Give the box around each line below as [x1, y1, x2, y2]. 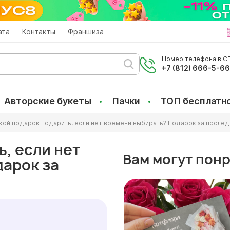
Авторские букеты [4, 95, 91, 106]
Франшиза [68, 27, 104, 36]
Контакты [22, 27, 55, 36]
